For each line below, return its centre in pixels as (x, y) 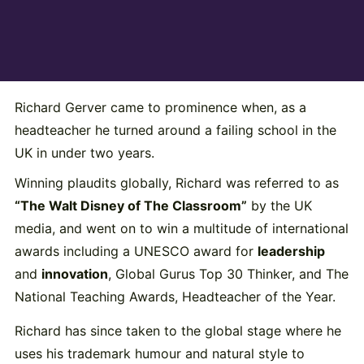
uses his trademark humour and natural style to (159, 354)
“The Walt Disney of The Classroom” (130, 206)
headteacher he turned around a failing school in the (175, 130)
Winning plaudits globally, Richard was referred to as (176, 183)
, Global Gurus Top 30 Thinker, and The (228, 274)
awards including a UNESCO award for (136, 251)
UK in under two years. (84, 152)
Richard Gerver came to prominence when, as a (160, 107)
